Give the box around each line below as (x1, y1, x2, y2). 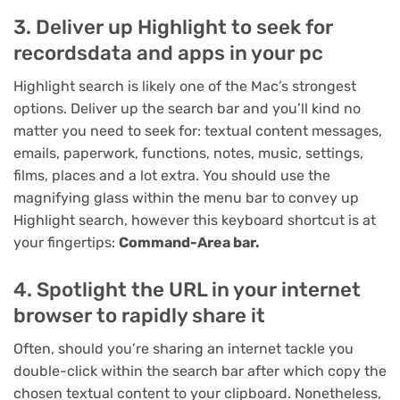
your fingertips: (13, 234, 119, 252)
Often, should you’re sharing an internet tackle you (13, 339, 354, 357)
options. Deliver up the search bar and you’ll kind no (13, 100, 361, 118)
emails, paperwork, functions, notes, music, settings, (13, 145, 363, 162)
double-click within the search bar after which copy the (13, 362, 387, 379)
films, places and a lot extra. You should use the (13, 167, 330, 185)
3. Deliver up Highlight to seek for (13, 15, 333, 40)
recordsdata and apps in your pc (13, 41, 323, 66)
